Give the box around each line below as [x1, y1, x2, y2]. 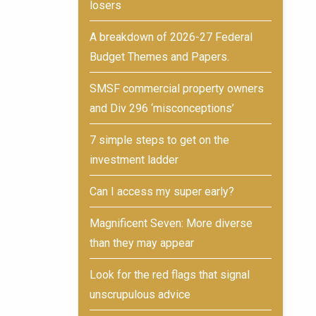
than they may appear [90, 236, 194, 250]
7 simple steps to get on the [90, 133, 229, 147]
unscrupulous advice [90, 288, 190, 301]
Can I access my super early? [90, 185, 234, 198]
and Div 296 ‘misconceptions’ [90, 102, 234, 115]
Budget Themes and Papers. [90, 50, 229, 63]
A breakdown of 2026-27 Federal [90, 30, 253, 44]
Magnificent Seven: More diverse [90, 217, 253, 230]
